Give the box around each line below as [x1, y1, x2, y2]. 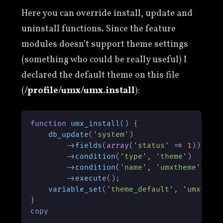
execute [75, 174, 107, 183]
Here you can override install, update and [21, 7, 193, 20]
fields [75, 141, 103, 150]
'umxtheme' [156, 163, 201, 172]
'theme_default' [107, 185, 174, 194]
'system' [93, 130, 129, 139]
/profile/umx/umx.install [24, 84, 135, 98]
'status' [133, 141, 170, 150]
